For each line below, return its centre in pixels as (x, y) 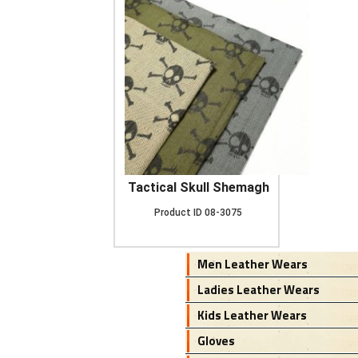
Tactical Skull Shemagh (198, 187)
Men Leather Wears (252, 264)
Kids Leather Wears (252, 315)
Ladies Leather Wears (258, 290)
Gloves (216, 341)
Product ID (178, 213)
